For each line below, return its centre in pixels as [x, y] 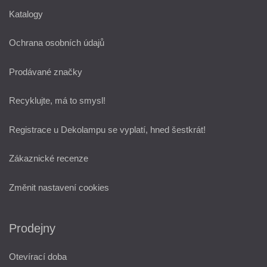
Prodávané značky [46, 72]
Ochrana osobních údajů [57, 43]
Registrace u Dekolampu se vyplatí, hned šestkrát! [107, 129]
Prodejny [32, 228]
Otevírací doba [38, 257]
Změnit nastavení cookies [59, 187]
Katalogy [26, 14]
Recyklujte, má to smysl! [57, 100]
